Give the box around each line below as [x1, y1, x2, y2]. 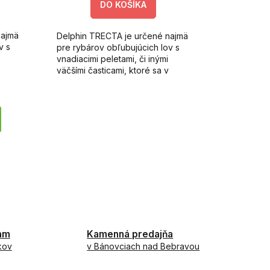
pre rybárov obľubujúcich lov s [56, 42, 180, 52]
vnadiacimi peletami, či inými [56, 53, 168, 64]
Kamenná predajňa [87, 228, 174, 240]
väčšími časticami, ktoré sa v [56, 64, 169, 75]
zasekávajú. [56, 87, 104, 98]
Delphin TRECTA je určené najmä [56, 30, 188, 41]
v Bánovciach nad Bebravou [87, 240, 200, 251]
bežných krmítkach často [56, 76, 156, 87]
